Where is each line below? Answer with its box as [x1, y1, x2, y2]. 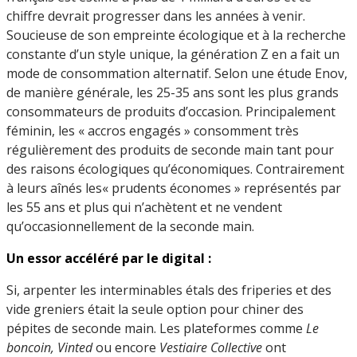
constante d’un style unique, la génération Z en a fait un [6, 45, 339, 63]
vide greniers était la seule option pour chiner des [6, 300, 304, 318]
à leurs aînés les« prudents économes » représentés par [6, 178, 341, 197]
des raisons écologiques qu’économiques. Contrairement [6, 159, 344, 178]
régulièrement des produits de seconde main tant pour [6, 140, 334, 159]
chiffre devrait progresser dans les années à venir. [6, 6, 305, 25]
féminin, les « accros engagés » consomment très [6, 121, 299, 139]
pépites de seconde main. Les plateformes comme [6, 319, 306, 337]
